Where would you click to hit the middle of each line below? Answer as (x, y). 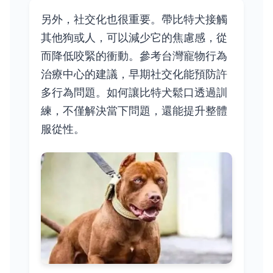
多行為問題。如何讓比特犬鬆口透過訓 (134, 92)
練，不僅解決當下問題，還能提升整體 (134, 110)
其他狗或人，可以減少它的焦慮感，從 (134, 37)
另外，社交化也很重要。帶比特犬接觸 (134, 19)
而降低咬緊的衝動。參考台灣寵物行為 (134, 55)
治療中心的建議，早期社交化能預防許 (134, 74)
